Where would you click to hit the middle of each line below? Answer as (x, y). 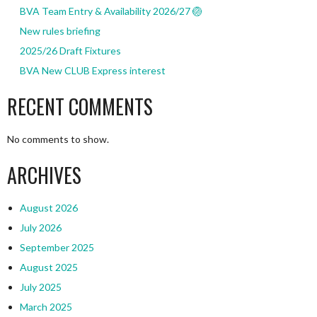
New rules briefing (60, 31)
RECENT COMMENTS (80, 107)
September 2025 (57, 248)
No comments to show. (58, 139)
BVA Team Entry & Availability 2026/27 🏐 (111, 11)
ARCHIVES (44, 175)
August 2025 (48, 267)
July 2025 (40, 287)
